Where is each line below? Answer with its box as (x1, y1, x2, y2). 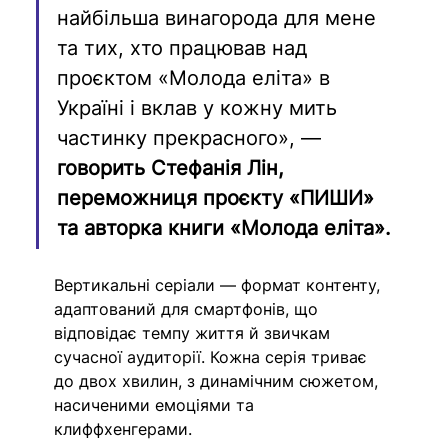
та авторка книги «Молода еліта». (57, 215, 392, 240)
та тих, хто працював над (57, 35, 314, 60)
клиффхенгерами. (54, 418, 193, 439)
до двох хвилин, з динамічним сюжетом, (54, 370, 384, 391)
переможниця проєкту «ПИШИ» (57, 185, 381, 210)
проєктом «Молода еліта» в (57, 65, 337, 90)
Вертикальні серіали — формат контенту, (54, 274, 386, 295)
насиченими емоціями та (54, 394, 260, 415)
